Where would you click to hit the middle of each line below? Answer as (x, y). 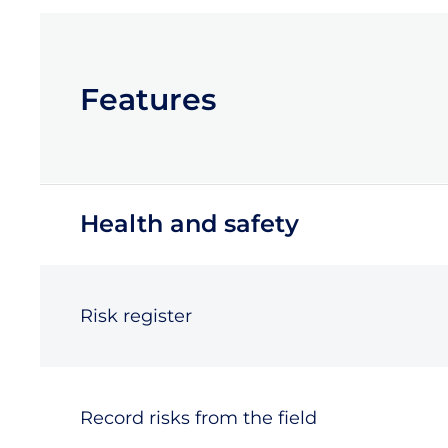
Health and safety (189, 223)
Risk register (136, 316)
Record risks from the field (198, 418)
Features (148, 99)
